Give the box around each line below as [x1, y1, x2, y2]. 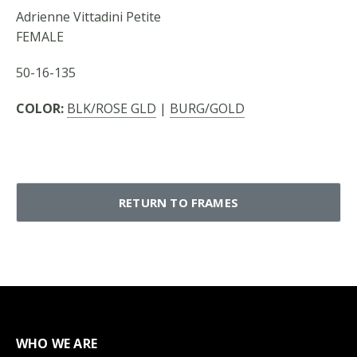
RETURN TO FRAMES [119, 194, 238, 210]
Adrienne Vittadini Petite [16, 8, 161, 25]
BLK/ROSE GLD [67, 100, 156, 117]
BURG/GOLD [170, 100, 245, 117]
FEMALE [16, 28, 64, 45]
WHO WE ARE [16, 335, 97, 352]
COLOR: [16, 100, 64, 117]
